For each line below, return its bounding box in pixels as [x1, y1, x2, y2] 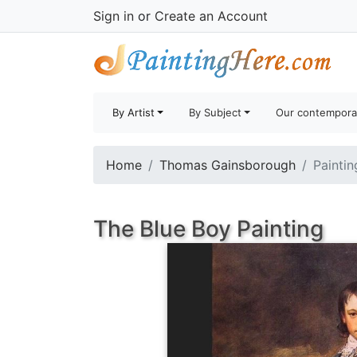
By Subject [189, 106, 242, 119]
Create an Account [155, 8, 268, 24]
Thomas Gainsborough [159, 157, 296, 173]
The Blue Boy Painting [93, 215, 324, 242]
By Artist [112, 106, 155, 119]
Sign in [93, 8, 134, 24]
